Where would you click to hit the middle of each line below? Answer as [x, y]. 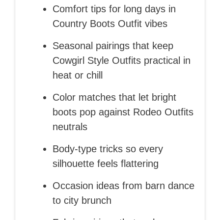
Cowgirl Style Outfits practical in [122, 60]
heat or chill [78, 75]
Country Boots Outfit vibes [110, 23]
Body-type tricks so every [108, 149]
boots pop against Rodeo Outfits [123, 112]
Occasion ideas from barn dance [124, 185]
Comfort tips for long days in [114, 9]
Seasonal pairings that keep [113, 45]
